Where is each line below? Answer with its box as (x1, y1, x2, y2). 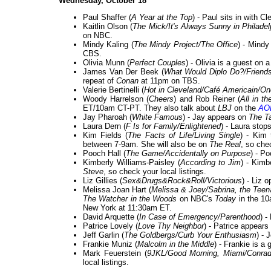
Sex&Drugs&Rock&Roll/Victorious (122, 176, 242, 186)
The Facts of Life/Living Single (128, 131, 241, 140)
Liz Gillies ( (83, 176, 122, 186)
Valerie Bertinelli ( (83, 85, 144, 95)
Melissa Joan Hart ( (83, 185, 151, 195)
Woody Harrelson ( (83, 94, 149, 104)
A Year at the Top (131, 13, 192, 22)
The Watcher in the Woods (83, 194, 177, 204)
